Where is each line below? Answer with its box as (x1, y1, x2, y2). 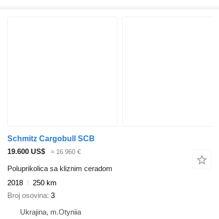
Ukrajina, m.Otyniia (20, 208, 81, 217)
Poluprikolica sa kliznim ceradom (7, 164, 112, 173)
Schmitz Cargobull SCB (7, 134, 95, 143)
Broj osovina (7, 191, 47, 200)
